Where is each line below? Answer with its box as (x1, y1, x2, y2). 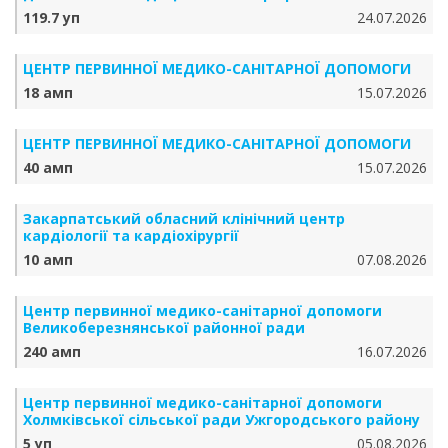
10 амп (23, 250, 73, 269)
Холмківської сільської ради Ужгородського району (23, 410, 420, 429)
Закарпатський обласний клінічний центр (23, 209, 345, 228)
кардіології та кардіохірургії (23, 226, 239, 245)
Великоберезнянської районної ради (23, 318, 305, 337)
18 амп (23, 83, 73, 102)
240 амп (23, 342, 81, 361)
